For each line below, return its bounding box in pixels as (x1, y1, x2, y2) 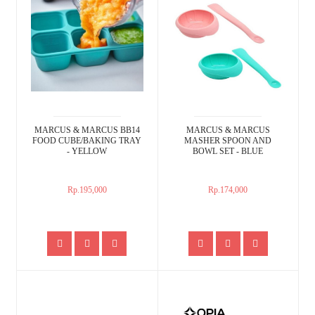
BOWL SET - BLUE (193, 146, 264, 157)
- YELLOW (67, 146, 108, 157)
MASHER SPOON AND (184, 136, 272, 146)
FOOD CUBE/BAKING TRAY (32, 136, 142, 146)
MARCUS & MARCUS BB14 (34, 125, 140, 136)
